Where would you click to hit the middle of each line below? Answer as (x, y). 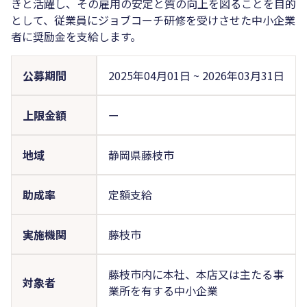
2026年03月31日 (243, 75)
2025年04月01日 (150, 75)
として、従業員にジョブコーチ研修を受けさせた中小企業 (153, 20)
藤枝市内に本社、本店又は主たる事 (196, 274)
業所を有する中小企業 (163, 290)
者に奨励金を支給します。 (76, 36)
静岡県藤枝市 (141, 155)
